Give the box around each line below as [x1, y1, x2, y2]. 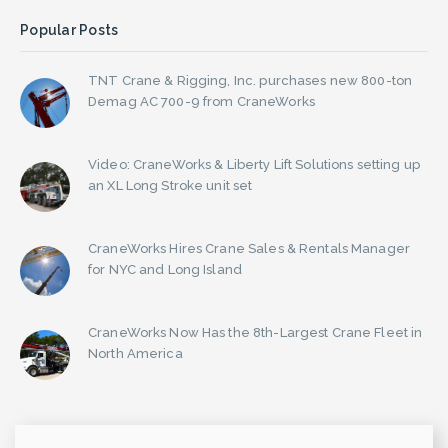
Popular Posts [20, 21, 119, 38]
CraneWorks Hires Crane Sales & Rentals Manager [88, 240, 410, 256]
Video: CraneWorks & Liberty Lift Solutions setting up [88, 156, 420, 172]
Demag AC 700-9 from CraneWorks [88, 93, 315, 109]
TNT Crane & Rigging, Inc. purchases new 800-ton [88, 72, 413, 88]
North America [88, 345, 183, 361]
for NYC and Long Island [88, 261, 242, 277]
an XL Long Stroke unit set [88, 177, 253, 193]
